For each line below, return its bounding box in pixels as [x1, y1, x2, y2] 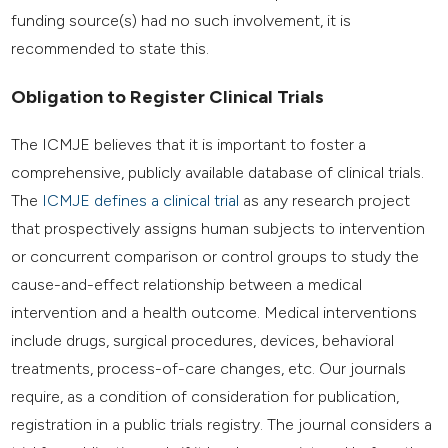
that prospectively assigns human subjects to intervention [11, 218, 426, 238]
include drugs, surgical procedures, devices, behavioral [11, 330, 395, 350]
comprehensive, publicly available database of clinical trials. [11, 162, 425, 182]
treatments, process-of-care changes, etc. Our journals [11, 358, 407, 378]
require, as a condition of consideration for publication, [11, 386, 400, 406]
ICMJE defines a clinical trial [42, 190, 240, 210]
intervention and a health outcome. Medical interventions [11, 302, 418, 322]
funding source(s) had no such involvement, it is [11, 11, 352, 31]
